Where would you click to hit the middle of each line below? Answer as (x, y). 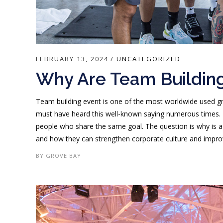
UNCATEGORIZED (149, 59)
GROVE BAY (63, 156)
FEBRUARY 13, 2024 (72, 59)
